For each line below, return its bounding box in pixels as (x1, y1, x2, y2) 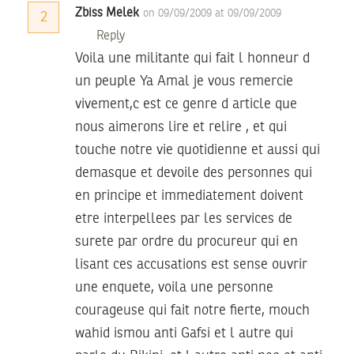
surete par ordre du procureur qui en (75, 235, 298, 250)
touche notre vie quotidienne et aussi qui (75, 143, 320, 158)
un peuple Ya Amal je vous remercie (75, 74, 293, 89)
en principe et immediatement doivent (75, 189, 303, 204)
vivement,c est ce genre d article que (75, 97, 297, 112)
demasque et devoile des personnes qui (75, 166, 312, 181)
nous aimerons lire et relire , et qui (75, 120, 287, 135)
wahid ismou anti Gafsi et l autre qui (75, 326, 293, 341)
